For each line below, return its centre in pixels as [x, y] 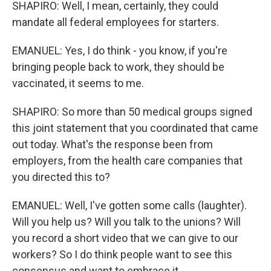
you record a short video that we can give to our [125, 238]
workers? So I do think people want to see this [122, 254]
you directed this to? [61, 177]
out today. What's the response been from [113, 144]
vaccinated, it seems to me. [78, 83]
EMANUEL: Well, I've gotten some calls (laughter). [129, 205]
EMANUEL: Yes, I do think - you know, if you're [120, 51]
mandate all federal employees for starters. [116, 22]
